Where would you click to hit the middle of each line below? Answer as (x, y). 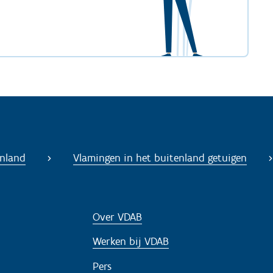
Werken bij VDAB (131, 242)
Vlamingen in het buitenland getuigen (160, 158)
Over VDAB (117, 217)
